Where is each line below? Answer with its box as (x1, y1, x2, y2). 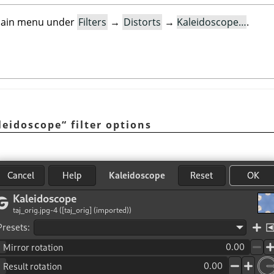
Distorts (124, 15, 161, 29)
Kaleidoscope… (177, 15, 246, 29)
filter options (67, 117, 152, 131)
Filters (78, 15, 106, 29)
